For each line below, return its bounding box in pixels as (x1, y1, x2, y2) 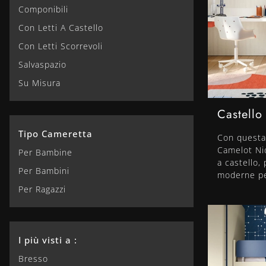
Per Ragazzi (18, 183, 66, 195)
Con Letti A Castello (18, 21, 103, 33)
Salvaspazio (18, 58, 66, 70)
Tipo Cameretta (18, 127, 93, 140)
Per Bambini (18, 164, 69, 176)
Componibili (18, 3, 68, 15)
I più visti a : (18, 233, 77, 246)
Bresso (18, 252, 48, 264)
